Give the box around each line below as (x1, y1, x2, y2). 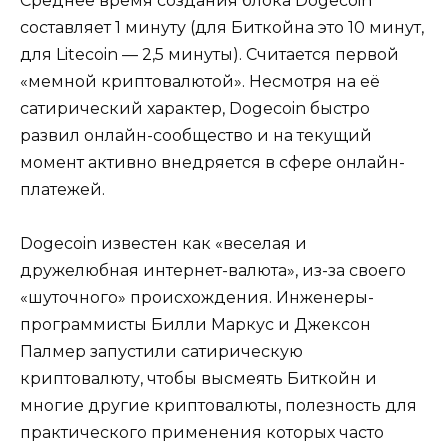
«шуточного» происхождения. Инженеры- (20, 288, 374, 308)
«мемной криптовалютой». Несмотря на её (20, 71, 380, 91)
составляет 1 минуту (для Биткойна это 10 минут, (20, 17, 424, 37)
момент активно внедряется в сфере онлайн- (20, 152, 405, 172)
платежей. (20, 179, 105, 199)
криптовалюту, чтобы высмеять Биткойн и (20, 369, 377, 389)
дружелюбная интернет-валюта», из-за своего (20, 261, 406, 281)
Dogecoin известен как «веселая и (20, 234, 307, 254)
